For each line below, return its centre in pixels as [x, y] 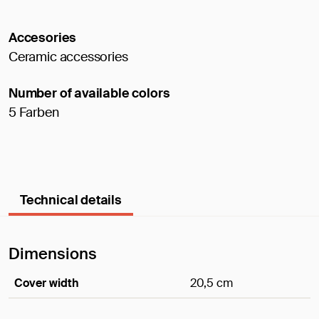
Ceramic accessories [68, 57]
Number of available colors [89, 93]
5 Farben [34, 112]
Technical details [71, 200]
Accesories [43, 37]
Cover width [47, 283]
